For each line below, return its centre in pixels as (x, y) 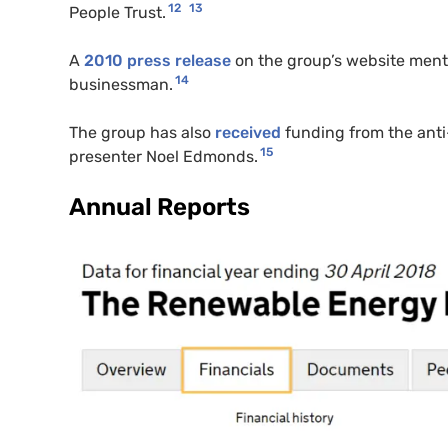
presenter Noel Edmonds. (163, 156)
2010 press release (157, 60)
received (248, 132)
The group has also (142, 132)
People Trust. (117, 12)
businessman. (121, 84)
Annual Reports (159, 206)
